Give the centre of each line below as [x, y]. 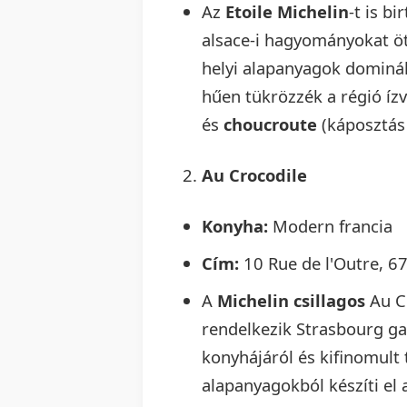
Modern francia [330, 225]
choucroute [270, 124]
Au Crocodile [254, 174]
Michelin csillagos [291, 300]
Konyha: [235, 225]
